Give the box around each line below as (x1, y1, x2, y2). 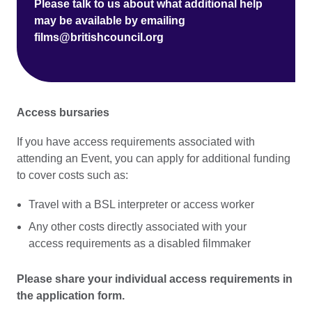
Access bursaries (17, 106, 109, 118)
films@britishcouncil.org (34, 31, 164, 43)
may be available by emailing (34, 14, 185, 26)
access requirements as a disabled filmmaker (28, 237, 251, 250)
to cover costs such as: (17, 169, 128, 181)
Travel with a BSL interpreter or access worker (28, 198, 254, 211)
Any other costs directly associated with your (28, 221, 247, 233)
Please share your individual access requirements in (17, 272, 292, 285)
